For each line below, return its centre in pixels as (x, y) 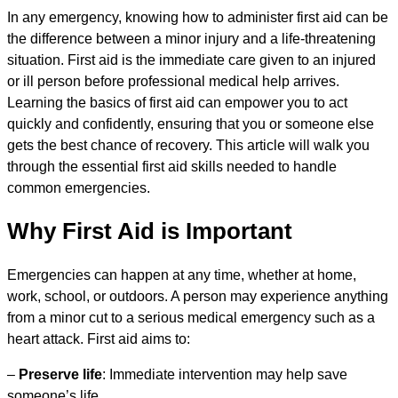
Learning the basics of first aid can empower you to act (177, 102)
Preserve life (60, 374)
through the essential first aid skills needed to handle (172, 166)
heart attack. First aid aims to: (99, 338)
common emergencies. (79, 187)
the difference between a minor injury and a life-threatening (191, 38)
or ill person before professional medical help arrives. (173, 81)
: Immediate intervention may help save (225, 374)
